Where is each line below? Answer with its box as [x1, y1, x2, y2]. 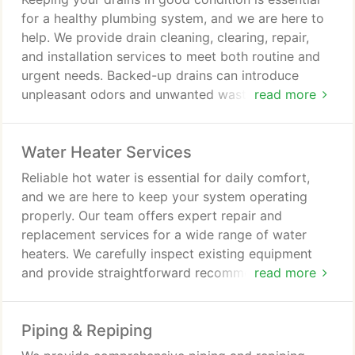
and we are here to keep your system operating [21, 189, 307, 204]
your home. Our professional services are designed [21, 105, 326, 121]
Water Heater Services [21, 143, 192, 162]
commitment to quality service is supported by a [21, 284, 315, 300]
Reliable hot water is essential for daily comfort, [21, 170, 310, 185]
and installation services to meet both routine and [21, 48, 320, 64]
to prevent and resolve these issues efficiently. [21, 124, 300, 140]
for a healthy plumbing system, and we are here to [21, 10, 324, 26]
